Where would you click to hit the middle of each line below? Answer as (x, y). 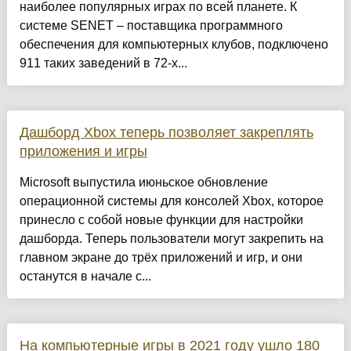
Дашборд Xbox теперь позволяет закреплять (166, 133)
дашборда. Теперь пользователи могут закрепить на (171, 239)
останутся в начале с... (85, 277)
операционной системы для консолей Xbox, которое (171, 201)
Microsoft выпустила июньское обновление (143, 183)
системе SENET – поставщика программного (151, 26)
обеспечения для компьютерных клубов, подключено (174, 45)
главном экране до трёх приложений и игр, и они (161, 258)
